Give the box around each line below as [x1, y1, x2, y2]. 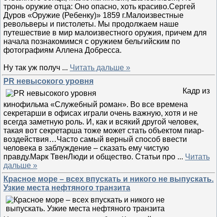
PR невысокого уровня [3, 77, 93, 85]
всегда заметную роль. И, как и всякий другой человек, [3, 118, 199, 126]
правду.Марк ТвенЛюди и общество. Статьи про [3, 153, 177, 161]
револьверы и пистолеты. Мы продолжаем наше [3, 20, 179, 28]
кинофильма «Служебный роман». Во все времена [3, 100, 188, 108]
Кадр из [183, 87, 210, 95]
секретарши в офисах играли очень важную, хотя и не [3, 109, 198, 117]
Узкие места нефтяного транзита [3, 184, 130, 192]
